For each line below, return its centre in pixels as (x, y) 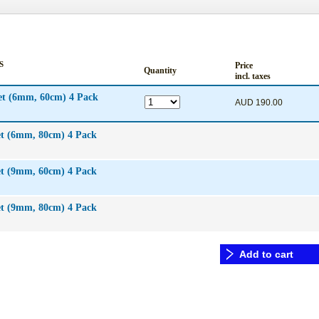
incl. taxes (253, 76)
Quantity (160, 70)
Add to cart (266, 254)
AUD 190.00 (260, 103)
